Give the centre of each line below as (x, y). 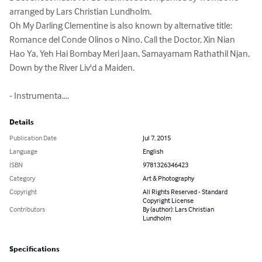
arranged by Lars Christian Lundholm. (80, 11)
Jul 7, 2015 (157, 138)
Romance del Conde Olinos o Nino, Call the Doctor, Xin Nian (123, 39)
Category (22, 178)
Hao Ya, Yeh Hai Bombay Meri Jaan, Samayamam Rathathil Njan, (130, 54)
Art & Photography (168, 178)
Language (23, 151)
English (153, 151)
